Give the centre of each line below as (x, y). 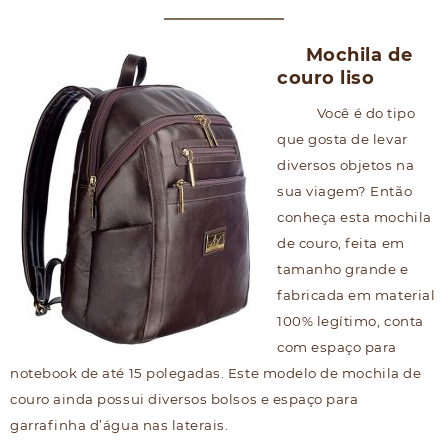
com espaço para (337, 347)
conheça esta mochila (354, 217)
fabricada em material (356, 295)
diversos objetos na (346, 165)
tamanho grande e (343, 269)
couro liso (326, 78)
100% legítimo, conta (350, 321)
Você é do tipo (366, 113)
